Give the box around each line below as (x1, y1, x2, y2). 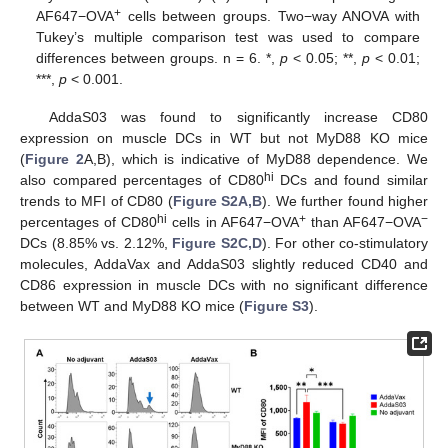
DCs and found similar (273, 172, 428, 189)
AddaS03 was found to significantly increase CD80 (48, 109, 428, 126)
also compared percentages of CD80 (20, 172, 264, 189)
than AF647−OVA (305, 214, 422, 231)
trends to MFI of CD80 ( (20, 193, 173, 210)
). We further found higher (262, 193, 428, 210)
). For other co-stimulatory (261, 235, 428, 252)
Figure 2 (25, 151, 84, 168)
